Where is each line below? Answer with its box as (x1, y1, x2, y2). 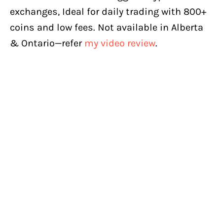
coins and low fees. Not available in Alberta (10, 21, 203, 33)
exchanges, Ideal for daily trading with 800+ (10, 5, 207, 17)
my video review (84, 37, 155, 49)
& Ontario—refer (10, 37, 84, 49)
